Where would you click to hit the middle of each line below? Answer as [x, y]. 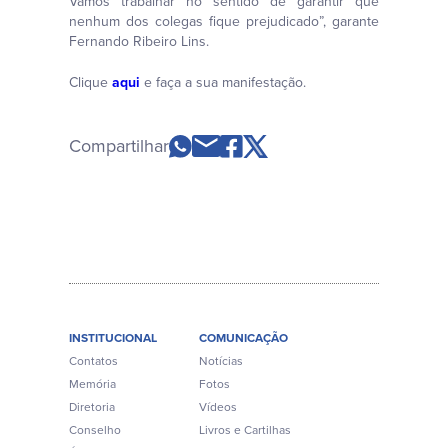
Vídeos [218, 407]
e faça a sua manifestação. [223, 83]
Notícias [221, 361]
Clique [90, 83]
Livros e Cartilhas [245, 430]
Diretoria [92, 407]
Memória [92, 384]
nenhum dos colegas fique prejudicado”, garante [224, 22]
